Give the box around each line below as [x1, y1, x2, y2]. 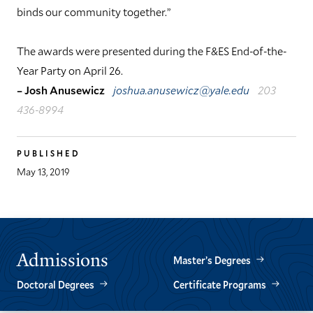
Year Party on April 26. [17, 62, 123, 78]
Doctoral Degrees [17, 277, 94, 291]
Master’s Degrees [173, 254, 251, 268]
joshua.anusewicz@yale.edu [113, 82, 249, 97]
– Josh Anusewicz [17, 82, 105, 97]
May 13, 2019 [17, 164, 70, 178]
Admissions [17, 247, 108, 272]
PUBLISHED [17, 147, 80, 159]
